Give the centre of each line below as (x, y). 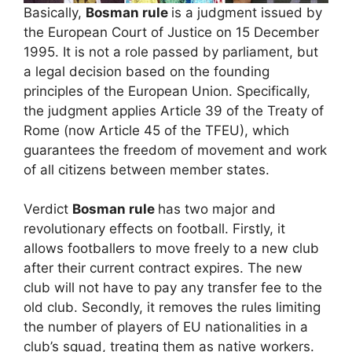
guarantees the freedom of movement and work (175, 150)
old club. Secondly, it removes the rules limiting (172, 307)
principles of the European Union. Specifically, (167, 91)
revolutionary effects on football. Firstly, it (154, 229)
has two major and (217, 209)
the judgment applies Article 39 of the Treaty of (174, 110)
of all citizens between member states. (147, 169)
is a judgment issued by (247, 12)
